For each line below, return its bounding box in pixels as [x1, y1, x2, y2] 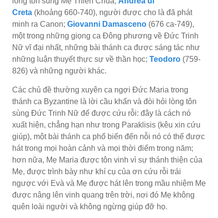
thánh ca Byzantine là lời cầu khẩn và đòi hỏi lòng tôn [12, 97, 197, 106]
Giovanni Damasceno [67, 19, 146, 28]
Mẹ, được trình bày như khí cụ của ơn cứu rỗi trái [12, 167, 181, 176]
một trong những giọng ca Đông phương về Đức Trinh [12, 31, 199, 40]
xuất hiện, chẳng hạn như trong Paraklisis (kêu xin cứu [12, 120, 200, 129]
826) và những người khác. [12, 66, 107, 75]
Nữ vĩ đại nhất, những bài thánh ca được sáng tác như [12, 43, 200, 52]
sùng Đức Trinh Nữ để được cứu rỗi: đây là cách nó [12, 109, 191, 117]
